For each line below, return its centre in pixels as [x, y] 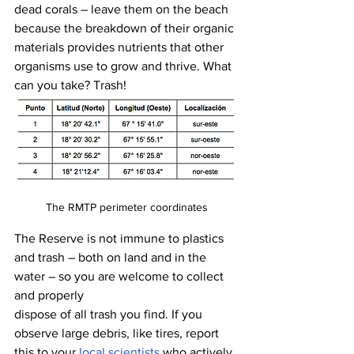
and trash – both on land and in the [112, 257]
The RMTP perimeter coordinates [126, 207]
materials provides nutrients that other [121, 47]
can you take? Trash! [72, 85]
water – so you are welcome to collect [121, 276]
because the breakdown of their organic [126, 28]
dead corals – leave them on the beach [123, 9]
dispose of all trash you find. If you [110, 314]
